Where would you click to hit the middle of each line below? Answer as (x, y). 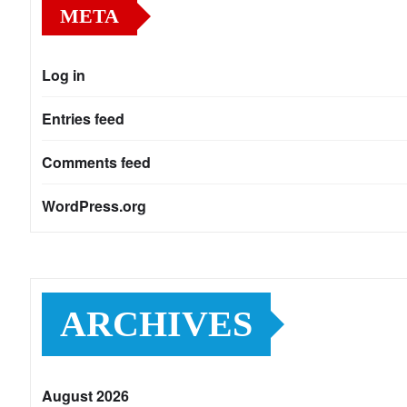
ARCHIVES (156, 324)
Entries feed (83, 119)
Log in (64, 75)
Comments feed (96, 163)
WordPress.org (94, 206)
